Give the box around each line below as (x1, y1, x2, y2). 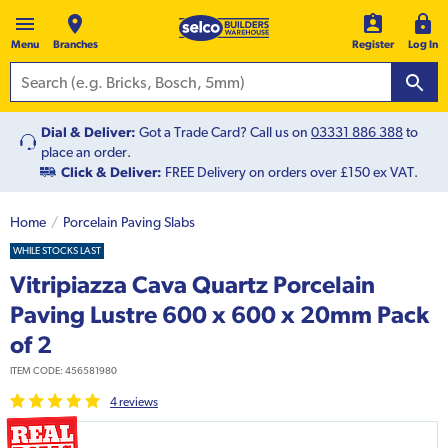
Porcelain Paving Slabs (63, 214, 195, 231)
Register (352, 38, 394, 51)
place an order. (41, 144, 131, 161)
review (117, 395, 153, 410)
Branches (52, 38, 98, 51)
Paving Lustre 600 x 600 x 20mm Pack (10, 300, 429, 329)
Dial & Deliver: (41, 124, 136, 141)
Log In (408, 38, 438, 51)
